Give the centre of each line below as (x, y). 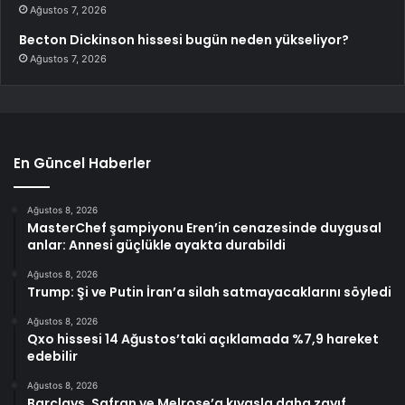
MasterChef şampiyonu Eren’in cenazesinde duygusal (204, 228)
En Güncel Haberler (82, 164)
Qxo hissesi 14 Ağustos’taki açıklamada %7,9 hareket (203, 339)
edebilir (52, 357)
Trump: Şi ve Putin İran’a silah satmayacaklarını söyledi (209, 292)
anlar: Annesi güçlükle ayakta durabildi (156, 245)
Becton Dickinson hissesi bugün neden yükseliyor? (184, 40)
